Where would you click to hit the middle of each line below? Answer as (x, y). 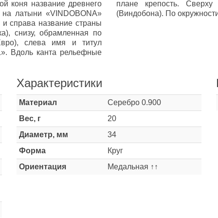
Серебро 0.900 (134, 102)
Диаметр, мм (44, 135)
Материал (38, 102)
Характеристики (59, 83)
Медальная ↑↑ (133, 167)
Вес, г (30, 118)
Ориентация (43, 167)
